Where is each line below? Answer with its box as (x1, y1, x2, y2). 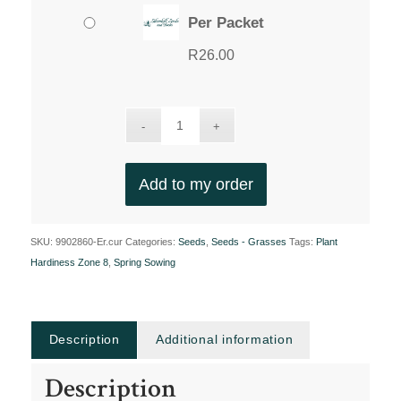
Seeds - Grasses (210, 235, 286, 247)
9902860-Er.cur (55, 235, 123, 247)
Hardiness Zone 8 (30, 256, 108, 268)
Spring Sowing (113, 256, 175, 268)
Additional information (155, 331, 294, 346)
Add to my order (138, 175, 253, 193)
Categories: (124, 235, 178, 247)
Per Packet (187, 13, 264, 31)
